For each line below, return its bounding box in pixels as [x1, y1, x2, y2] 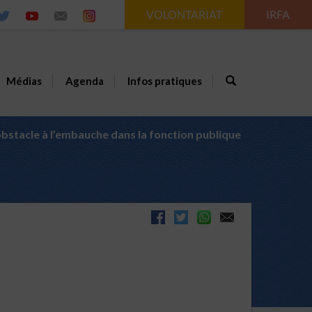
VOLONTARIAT [146, 8, 224, 21]
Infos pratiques [127, 75, 202, 87]
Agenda [65, 75, 104, 87]
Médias [6, 75, 42, 87]
